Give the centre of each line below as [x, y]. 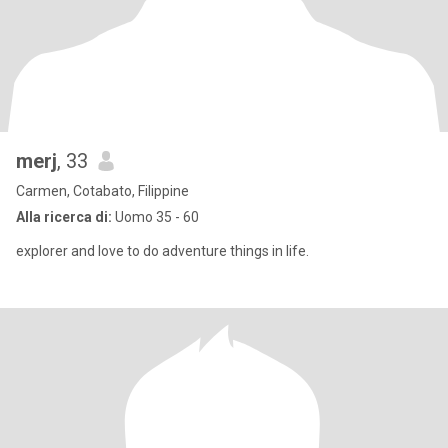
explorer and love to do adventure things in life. [162, 251]
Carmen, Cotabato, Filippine [102, 191]
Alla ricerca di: [64, 217]
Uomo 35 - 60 [155, 217]
